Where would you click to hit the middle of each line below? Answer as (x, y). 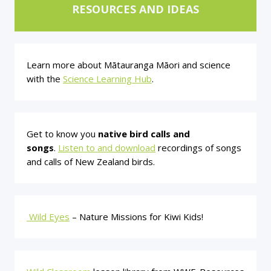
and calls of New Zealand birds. (91, 162)
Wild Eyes (48, 217)
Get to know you (62, 134)
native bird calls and (144, 134)
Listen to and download (107, 148)
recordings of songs (200, 148)
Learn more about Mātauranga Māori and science (129, 65)
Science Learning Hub (107, 79)
